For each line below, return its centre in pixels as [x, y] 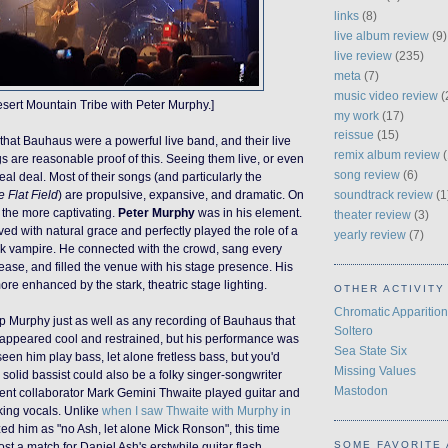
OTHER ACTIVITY [389, 289]
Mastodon [361, 391]
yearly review [370, 235]
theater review [372, 215]
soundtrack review [383, 195]
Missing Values [375, 371]
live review [363, 55]
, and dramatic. [246, 195]
